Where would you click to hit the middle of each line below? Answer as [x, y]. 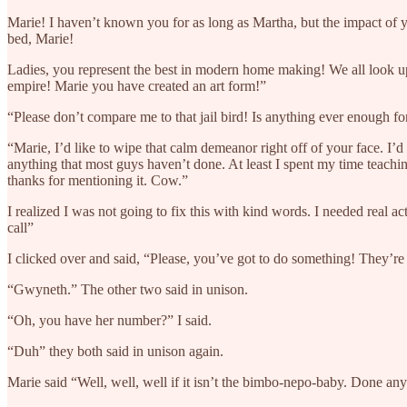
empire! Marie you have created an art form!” [137, 85]
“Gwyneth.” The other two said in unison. [128, 289]
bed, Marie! [40, 38]
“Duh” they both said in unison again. [115, 351]
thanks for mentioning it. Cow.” [98, 180]
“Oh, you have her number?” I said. [109, 320]
